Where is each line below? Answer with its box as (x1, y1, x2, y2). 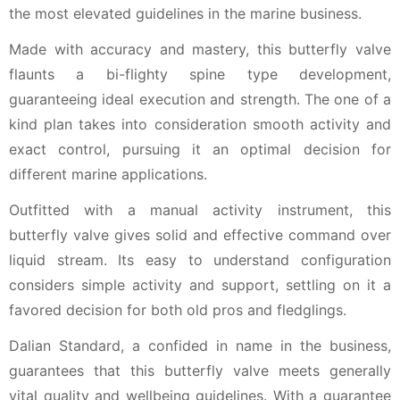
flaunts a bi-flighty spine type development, (9, 64, 391, 83)
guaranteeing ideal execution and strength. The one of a (9, 89, 391, 108)
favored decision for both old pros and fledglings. (9, 300, 346, 319)
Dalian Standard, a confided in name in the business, (9, 336, 391, 354)
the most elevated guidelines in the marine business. (9, 4, 362, 22)
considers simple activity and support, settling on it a (9, 275, 391, 294)
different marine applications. (9, 164, 207, 183)
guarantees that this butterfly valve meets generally (9, 361, 391, 379)
